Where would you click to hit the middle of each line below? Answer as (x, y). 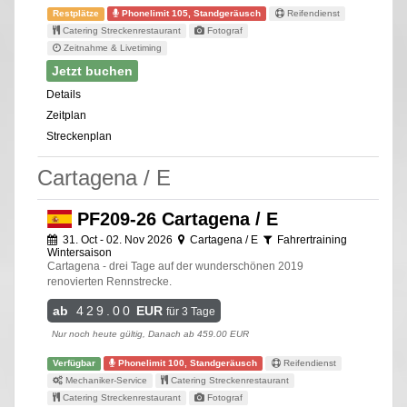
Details (64, 94)
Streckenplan (79, 136)
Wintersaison (79, 252)
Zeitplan (66, 115)
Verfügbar (74, 362)
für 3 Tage (191, 311)
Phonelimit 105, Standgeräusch (190, 13)
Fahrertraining (311, 239)
